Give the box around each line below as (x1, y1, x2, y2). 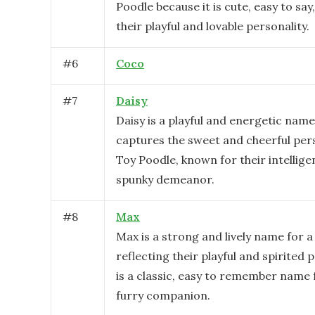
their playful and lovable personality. (116, 19, 309, 33)
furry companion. (116, 288, 210, 302)
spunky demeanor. (116, 172, 214, 186)
